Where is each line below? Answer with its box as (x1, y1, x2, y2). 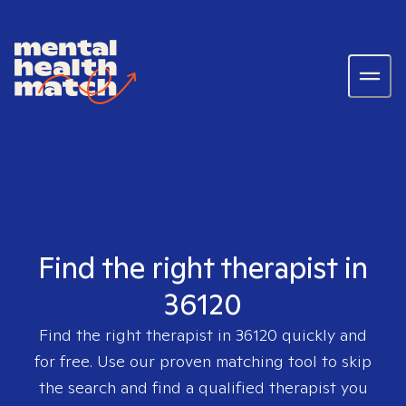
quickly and (277, 324, 367, 345)
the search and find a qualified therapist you (38, 377, 368, 398)
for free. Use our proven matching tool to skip (34, 351, 372, 372)
